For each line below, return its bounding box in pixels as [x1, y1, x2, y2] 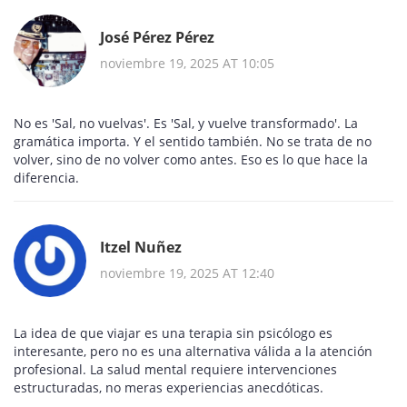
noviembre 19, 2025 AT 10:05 [100, 54, 274, 72]
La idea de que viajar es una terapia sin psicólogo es [14, 324, 333, 342]
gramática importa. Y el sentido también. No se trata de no [14, 133, 372, 151]
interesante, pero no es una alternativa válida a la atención [14, 342, 372, 361]
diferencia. [14, 169, 79, 187]
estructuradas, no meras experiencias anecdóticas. [14, 379, 323, 397]
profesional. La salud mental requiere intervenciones [14, 361, 337, 379]
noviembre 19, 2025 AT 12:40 [100, 263, 274, 282]
